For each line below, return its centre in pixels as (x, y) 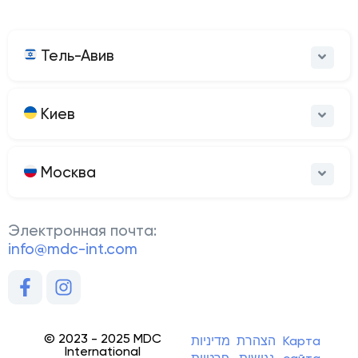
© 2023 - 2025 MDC (102, 338)
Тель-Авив (76, 56)
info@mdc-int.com (73, 249)
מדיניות (210, 341)
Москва (66, 173)
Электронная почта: (82, 231)
